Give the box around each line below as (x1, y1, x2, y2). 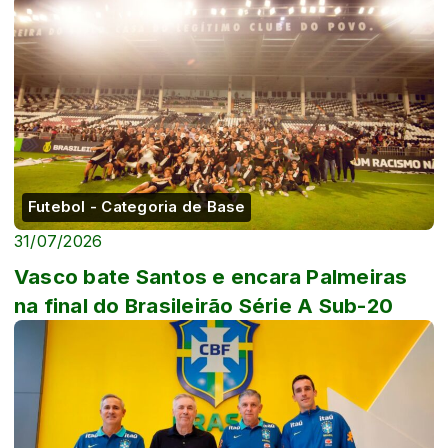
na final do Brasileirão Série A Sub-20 (14, 292, 394, 318)
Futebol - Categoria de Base (28, 197, 246, 216)
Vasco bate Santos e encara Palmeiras (14, 263, 408, 289)
